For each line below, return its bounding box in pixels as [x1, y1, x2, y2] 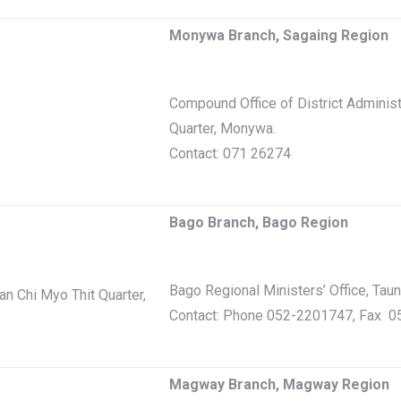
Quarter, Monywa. [169, 120, 276, 137]
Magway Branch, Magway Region [169, 376, 389, 393]
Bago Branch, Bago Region [169, 214, 348, 231]
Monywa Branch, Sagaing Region [169, 27, 388, 44]
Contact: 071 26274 [169, 145, 291, 162]
